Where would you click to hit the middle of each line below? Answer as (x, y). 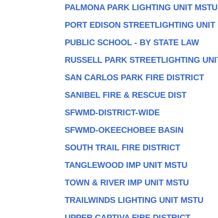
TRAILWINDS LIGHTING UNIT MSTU (134, 200)
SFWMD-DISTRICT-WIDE (112, 112)
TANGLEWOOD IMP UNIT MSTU (126, 165)
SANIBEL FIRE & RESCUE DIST (125, 95)
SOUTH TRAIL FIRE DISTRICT (122, 147)
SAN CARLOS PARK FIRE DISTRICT (134, 77)
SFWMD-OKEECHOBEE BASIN (124, 130)
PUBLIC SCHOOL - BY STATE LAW (132, 42)
